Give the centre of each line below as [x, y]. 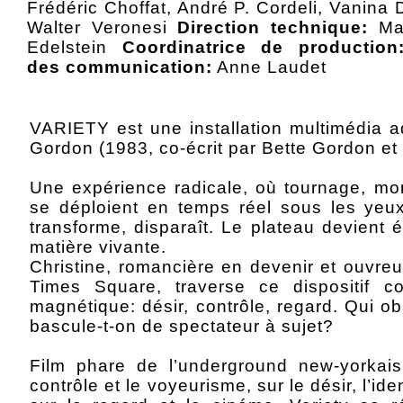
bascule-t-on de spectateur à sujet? [182, 326]
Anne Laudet [269, 67]
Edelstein [75, 47]
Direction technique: [273, 27]
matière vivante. [98, 247]
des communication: [120, 67]
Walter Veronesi [103, 27]
